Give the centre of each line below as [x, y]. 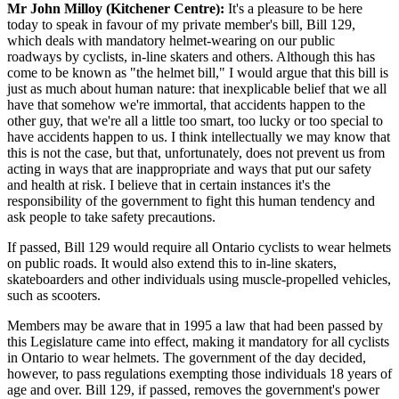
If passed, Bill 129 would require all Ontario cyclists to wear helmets [199, 247]
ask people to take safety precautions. [111, 216]
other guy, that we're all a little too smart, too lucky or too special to [195, 120]
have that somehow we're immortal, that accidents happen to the [186, 104]
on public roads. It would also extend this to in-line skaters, [172, 263]
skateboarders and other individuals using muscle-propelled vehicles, [199, 279]
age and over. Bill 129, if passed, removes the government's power [193, 389]
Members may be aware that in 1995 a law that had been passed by [195, 325]
